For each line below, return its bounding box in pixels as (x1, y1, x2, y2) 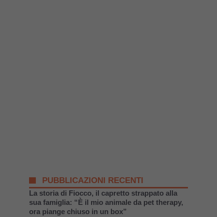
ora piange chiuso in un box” (29, 207, 127, 216)
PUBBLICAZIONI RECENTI (42, 175, 144, 185)
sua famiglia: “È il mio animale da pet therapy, (29, 198, 183, 206)
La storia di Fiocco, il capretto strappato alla (29, 188, 177, 197)
